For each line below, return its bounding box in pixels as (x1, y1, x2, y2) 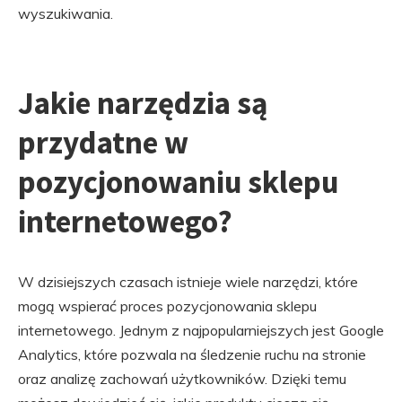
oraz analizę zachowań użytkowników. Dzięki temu (18, 370, 346, 389)
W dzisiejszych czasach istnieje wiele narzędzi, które (18, 273, 358, 292)
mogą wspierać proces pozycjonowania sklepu (18, 297, 317, 316)
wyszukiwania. (18, 4, 113, 23)
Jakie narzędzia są (18, 83, 267, 124)
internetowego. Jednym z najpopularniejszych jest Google (18, 321, 384, 340)
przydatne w (18, 123, 188, 163)
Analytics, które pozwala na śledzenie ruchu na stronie (18, 345, 366, 364)
